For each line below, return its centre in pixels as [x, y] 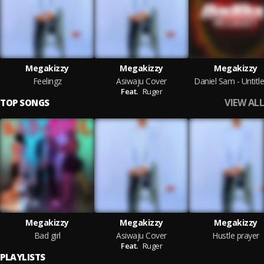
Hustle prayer [236, 235]
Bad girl [47, 235]
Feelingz [47, 81]
